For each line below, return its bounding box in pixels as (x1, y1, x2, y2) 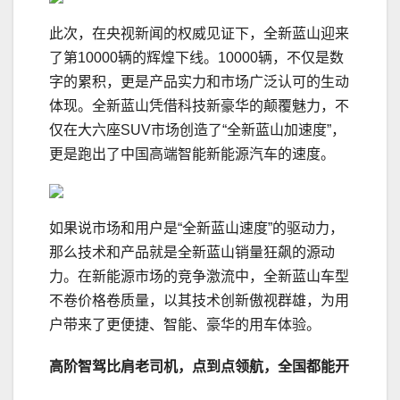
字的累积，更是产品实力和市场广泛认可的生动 (49, 74, 349, 90)
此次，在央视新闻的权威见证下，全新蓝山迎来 (49, 26, 349, 42)
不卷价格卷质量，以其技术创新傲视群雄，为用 (49, 293, 349, 309)
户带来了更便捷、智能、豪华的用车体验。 (49, 317, 321, 333)
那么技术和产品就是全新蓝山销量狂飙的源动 (49, 245, 335, 261)
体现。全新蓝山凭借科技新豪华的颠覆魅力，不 (49, 98, 349, 114)
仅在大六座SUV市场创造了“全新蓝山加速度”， (49, 122, 346, 138)
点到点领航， (192, 359, 278, 375)
